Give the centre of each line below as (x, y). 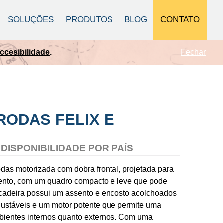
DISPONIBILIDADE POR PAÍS (67, 148)
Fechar (193, 52)
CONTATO (180, 19)
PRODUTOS (89, 20)
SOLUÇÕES (31, 20)
